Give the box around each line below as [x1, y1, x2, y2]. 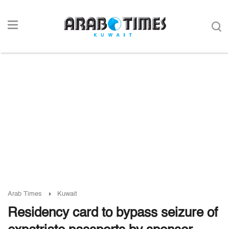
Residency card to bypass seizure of [8, 207, 218, 220]
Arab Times [8, 191, 42, 197]
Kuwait [57, 191, 77, 197]
